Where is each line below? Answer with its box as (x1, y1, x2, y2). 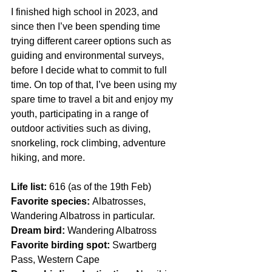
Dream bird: (11, 225, 67, 236)
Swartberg (110, 240, 159, 251)
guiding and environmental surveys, (11, 50, 166, 61)
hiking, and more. (11, 152, 87, 163)
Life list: (11, 182, 47, 192)
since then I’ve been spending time (11, 21, 163, 32)
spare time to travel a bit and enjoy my (11, 94, 175, 105)
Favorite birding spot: (11, 240, 110, 251)
